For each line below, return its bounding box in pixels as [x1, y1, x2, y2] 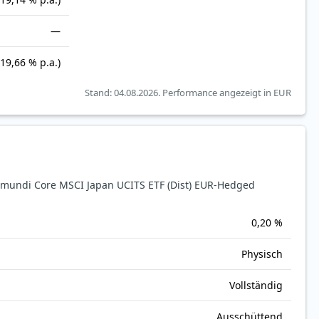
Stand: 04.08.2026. [85, 86, 162, 100]
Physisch [241, 247, 283, 261]
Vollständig [229, 278, 283, 293]
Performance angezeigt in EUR [162, 86, 291, 100]
